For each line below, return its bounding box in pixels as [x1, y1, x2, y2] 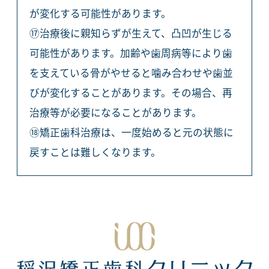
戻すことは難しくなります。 [29, 145, 161, 160]
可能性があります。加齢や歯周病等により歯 [29, 46, 232, 61]
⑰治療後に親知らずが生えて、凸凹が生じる [29, 26, 232, 41]
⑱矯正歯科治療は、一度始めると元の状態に [29, 125, 234, 140]
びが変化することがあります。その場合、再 [29, 85, 232, 100]
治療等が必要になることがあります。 [29, 105, 202, 120]
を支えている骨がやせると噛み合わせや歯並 [29, 65, 233, 80]
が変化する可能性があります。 [29, 6, 171, 21]
